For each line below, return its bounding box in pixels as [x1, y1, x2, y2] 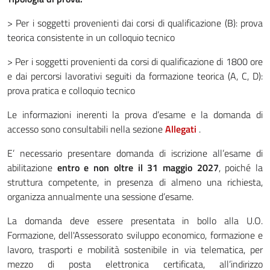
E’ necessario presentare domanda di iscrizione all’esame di [7, 145, 263, 160]
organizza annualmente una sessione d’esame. [7, 189, 193, 204]
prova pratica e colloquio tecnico [7, 83, 135, 98]
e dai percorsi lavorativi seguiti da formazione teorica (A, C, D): [7, 68, 263, 83]
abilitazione [7, 160, 57, 175]
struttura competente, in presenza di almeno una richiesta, [7, 174, 263, 189]
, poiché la [218, 160, 263, 175]
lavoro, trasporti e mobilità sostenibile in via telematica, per [7, 242, 263, 257]
